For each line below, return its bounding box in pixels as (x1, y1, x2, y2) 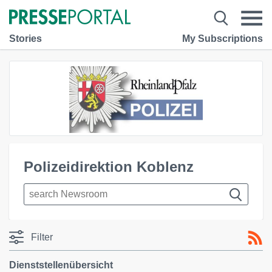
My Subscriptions (182, 33, 263, 44)
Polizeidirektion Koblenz (24, 158, 194, 175)
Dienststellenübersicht (9, 260, 113, 270)
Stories (9, 33, 42, 44)
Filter (31, 232, 53, 242)
